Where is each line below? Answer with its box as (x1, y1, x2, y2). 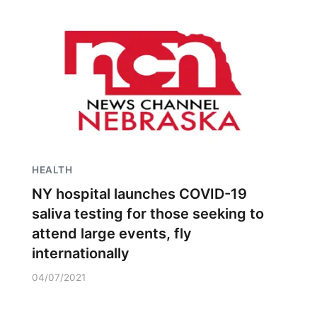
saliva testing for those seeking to (32, 205, 264, 222)
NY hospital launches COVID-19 (32, 185, 247, 202)
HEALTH (32, 164, 72, 175)
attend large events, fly (32, 225, 192, 242)
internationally (32, 245, 129, 262)
